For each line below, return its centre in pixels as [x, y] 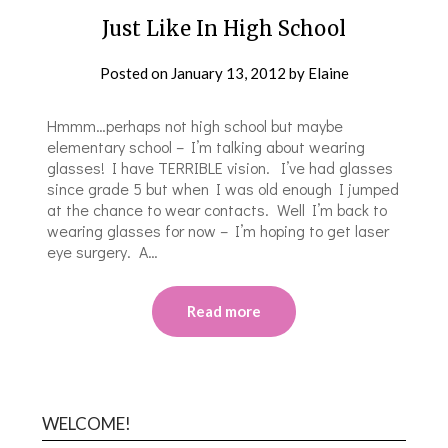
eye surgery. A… [103, 251]
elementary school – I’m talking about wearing [206, 146]
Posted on [135, 72]
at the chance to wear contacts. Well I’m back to [217, 209]
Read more [224, 310]
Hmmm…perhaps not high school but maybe [195, 125]
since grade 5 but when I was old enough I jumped [223, 188]
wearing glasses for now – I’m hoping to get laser [218, 230]
